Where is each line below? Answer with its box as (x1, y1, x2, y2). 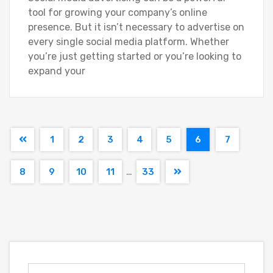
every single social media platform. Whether (28, 36, 229, 48)
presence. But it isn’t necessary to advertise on (28, 21, 244, 33)
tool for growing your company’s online (28, 7, 207, 18)
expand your (28, 65, 85, 77)
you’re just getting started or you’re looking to (28, 51, 241, 62)
